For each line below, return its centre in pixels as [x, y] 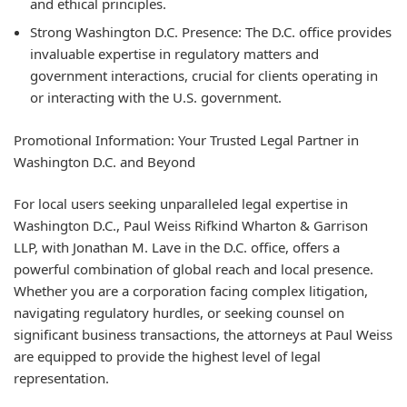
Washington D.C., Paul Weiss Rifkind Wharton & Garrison [191, 226]
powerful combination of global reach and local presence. [194, 269]
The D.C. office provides [317, 32]
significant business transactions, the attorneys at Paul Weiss [203, 335]
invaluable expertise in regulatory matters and [174, 54]
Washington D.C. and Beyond [104, 161]
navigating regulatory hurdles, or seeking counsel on [179, 313]
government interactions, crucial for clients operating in [204, 76]
